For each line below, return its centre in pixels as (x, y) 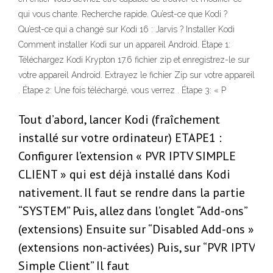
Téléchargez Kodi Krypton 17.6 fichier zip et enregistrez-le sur (134, 60)
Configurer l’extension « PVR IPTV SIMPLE (127, 156)
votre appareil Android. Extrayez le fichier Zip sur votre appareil (136, 75)
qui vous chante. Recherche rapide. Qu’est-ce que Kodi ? (123, 14)
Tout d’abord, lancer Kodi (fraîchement (119, 120)
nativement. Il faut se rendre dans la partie (132, 193)
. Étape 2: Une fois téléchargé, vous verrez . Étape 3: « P (122, 90)
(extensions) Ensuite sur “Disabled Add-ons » (136, 229)
